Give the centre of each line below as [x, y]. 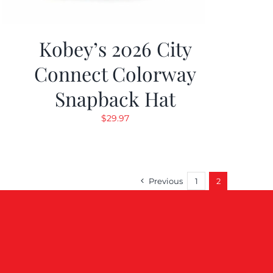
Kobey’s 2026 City [115, 48]
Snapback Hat [115, 98]
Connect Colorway [115, 73]
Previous [166, 181]
